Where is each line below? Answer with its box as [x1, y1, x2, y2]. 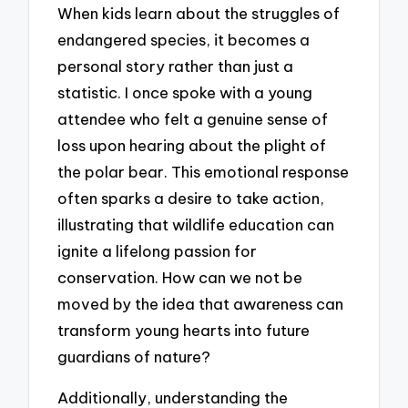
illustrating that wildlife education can [57, 215, 335, 235]
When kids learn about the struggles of [57, 4, 341, 24]
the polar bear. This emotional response [57, 162, 350, 182]
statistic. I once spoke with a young [57, 83, 313, 103]
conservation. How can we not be [57, 268, 303, 288]
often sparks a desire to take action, [57, 189, 325, 209]
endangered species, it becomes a [57, 30, 311, 50]
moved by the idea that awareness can [57, 294, 344, 314]
